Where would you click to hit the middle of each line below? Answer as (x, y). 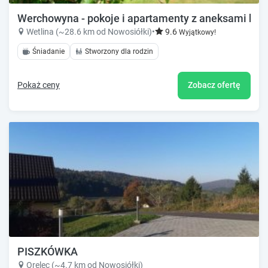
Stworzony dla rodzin (119, 51)
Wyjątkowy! (197, 32)
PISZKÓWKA (48, 252)
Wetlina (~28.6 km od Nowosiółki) (89, 31)
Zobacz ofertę (214, 85)
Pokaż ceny (39, 85)
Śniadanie (48, 51)
